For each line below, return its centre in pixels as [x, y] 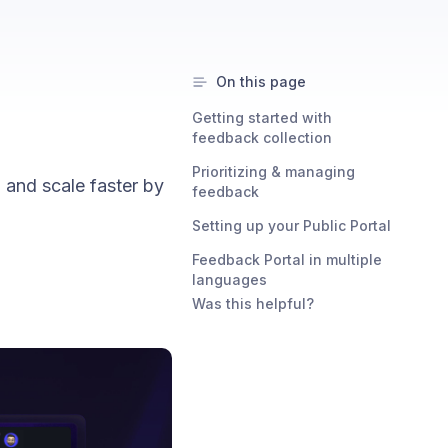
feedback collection [262, 137]
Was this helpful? [253, 303]
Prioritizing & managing [273, 171]
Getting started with [262, 117]
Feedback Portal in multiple [287, 259]
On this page [261, 81]
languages [229, 279]
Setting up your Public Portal [291, 225]
